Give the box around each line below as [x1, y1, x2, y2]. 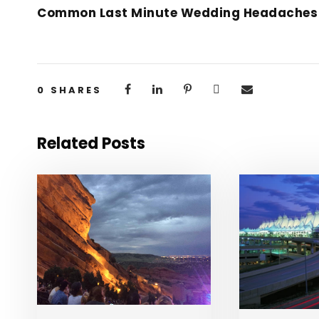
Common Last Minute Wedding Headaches [37, 4, 318, 21]
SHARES [51, 83, 102, 97]
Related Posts [37, 132, 145, 155]
